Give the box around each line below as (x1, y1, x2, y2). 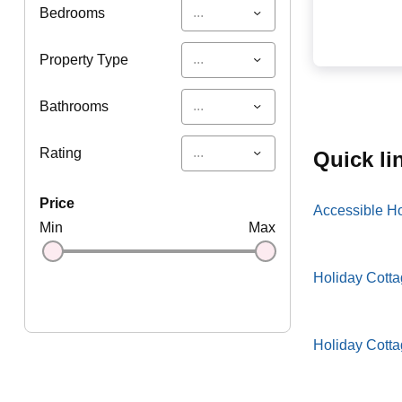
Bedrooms (39, 4, 105, 21)
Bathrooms (39, 98, 109, 114)
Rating (39, 144, 82, 161)
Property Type (39, 51, 128, 67)
